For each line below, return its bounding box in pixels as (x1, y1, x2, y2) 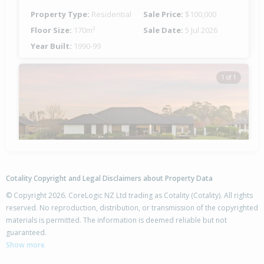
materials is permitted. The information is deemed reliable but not (6, 215, 227, 225)
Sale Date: (143, 24, 185, 35)
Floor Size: (31, 24, 74, 35)
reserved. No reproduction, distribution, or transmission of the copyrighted (6, 203, 258, 213)
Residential (91, 8, 131, 19)
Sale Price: (143, 8, 185, 19)
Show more (6, 240, 45, 250)
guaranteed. (6, 227, 47, 237)
